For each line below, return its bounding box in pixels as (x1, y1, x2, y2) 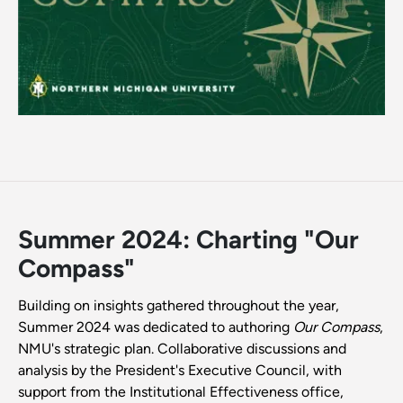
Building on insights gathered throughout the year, (18, 297, 339, 315)
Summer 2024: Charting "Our (18, 224, 359, 255)
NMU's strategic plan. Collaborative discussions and (18, 340, 346, 358)
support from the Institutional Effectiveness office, (18, 383, 344, 401)
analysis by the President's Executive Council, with (18, 362, 342, 380)
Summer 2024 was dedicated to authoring (18, 318, 293, 336)
